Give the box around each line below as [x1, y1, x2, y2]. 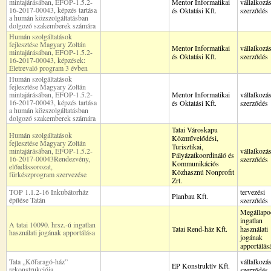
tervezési [240, 187, 265, 197]
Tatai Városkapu [172, 125, 218, 134]
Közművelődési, [172, 133, 218, 143]
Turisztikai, [172, 142, 203, 151]
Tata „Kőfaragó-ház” [9, 256, 68, 266]
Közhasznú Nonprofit [172, 167, 234, 177]
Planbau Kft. [172, 191, 208, 201]
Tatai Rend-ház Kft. [172, 224, 227, 233]
